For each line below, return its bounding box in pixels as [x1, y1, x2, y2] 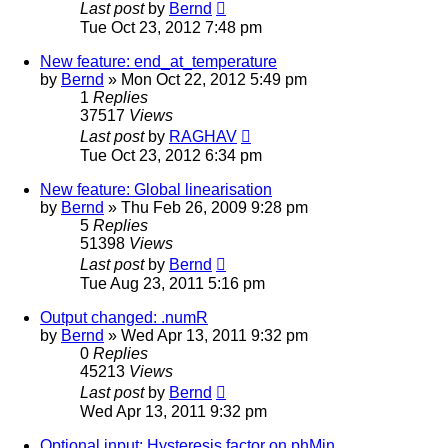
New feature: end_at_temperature [40, 52, 277, 70]
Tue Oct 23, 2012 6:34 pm [80, 146, 262, 164]
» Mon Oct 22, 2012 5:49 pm [104, 70, 307, 88]
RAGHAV [169, 127, 237, 145]
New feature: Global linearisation [40, 180, 272, 198]
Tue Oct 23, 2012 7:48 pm [80, 18, 262, 36]
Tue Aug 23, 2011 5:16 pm [80, 274, 265, 292]
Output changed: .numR [40, 308, 208, 326]
